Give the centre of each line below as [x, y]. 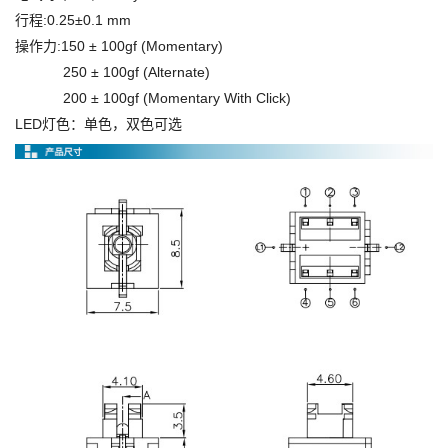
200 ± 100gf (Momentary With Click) [153, 98]
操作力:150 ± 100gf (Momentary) [119, 46]
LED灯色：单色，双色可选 [98, 124]
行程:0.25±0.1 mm [73, 20]
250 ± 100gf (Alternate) [112, 72]
